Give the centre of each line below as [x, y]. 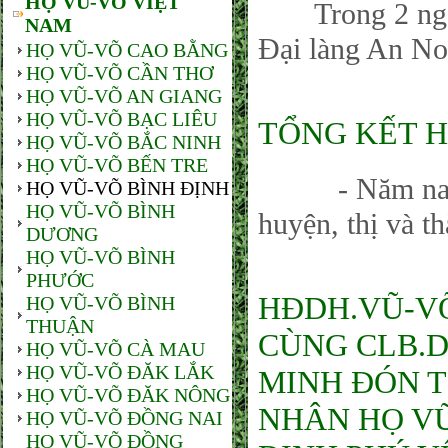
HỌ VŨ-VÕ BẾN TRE [117, 165]
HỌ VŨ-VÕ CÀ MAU [115, 349]
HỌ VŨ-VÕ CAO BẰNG [127, 50]
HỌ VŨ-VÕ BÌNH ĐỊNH [127, 188]
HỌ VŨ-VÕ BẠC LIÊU [121, 119]
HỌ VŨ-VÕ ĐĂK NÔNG [128, 395]
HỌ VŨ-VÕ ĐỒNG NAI [124, 418]
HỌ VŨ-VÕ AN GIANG [124, 96]
